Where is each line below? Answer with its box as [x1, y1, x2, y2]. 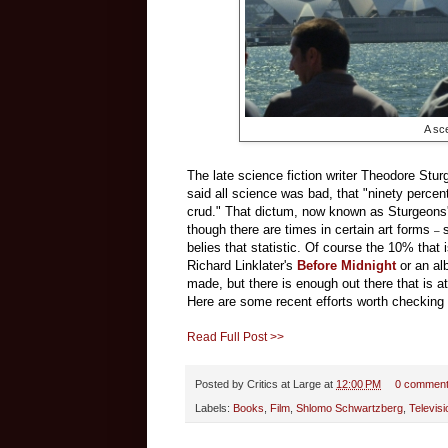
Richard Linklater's [187, 257, 297, 273]
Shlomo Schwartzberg [296, 401, 403, 414]
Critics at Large [247, 377, 321, 390]
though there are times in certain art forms [187, 221, 434, 237]
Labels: [195, 401, 233, 414]
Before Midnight [297, 257, 396, 273]
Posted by [195, 377, 247, 390]
